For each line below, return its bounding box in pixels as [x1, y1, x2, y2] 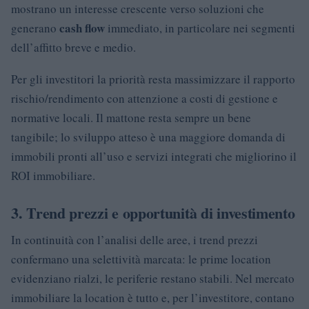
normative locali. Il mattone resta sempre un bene [11, 109, 251, 126]
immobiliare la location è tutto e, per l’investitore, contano [11, 289, 295, 306]
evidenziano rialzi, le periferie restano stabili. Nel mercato [11, 270, 295, 286]
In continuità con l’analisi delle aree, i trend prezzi [11, 231, 258, 248]
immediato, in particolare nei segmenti [105, 19, 295, 36]
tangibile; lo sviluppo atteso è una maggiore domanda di [11, 128, 286, 145]
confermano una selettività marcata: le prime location [11, 250, 271, 267]
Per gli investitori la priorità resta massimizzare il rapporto [11, 70, 295, 87]
